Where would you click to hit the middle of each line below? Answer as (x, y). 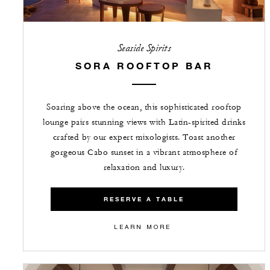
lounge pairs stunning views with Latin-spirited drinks (144, 122)
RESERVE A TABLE (144, 199)
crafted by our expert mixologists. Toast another (144, 137)
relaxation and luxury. (144, 167)
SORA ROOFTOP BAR (144, 65)
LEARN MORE (143, 226)
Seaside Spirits (144, 48)
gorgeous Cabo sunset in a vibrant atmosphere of (144, 152)
